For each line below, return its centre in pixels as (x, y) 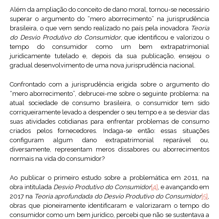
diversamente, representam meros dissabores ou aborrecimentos (109, 150)
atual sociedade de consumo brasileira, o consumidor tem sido (109, 103)
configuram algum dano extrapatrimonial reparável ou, (109, 140)
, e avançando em (184, 187)
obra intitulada (32, 187)
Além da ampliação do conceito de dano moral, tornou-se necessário (109, 10)
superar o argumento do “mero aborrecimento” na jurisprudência (109, 19)
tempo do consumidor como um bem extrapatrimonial (109, 47)
